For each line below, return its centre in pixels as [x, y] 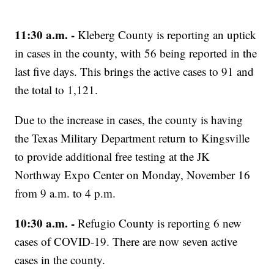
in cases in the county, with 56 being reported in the [136, 53]
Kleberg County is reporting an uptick [166, 35]
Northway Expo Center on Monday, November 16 [133, 175]
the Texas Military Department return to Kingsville [132, 138]
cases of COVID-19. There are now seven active [126, 242]
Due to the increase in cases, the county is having [129, 120]
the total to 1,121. [57, 90]
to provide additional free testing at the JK [113, 157]
